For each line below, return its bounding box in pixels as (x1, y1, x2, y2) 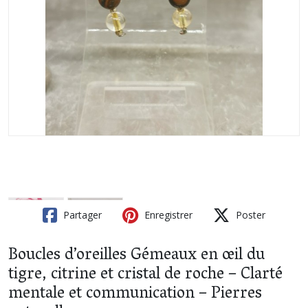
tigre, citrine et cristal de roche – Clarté (8, 259, 283, 291)
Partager (60, 208, 102, 221)
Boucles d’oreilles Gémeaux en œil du (8, 240, 265, 272)
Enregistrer (142, 208, 192, 221)
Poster (233, 208, 265, 221)
